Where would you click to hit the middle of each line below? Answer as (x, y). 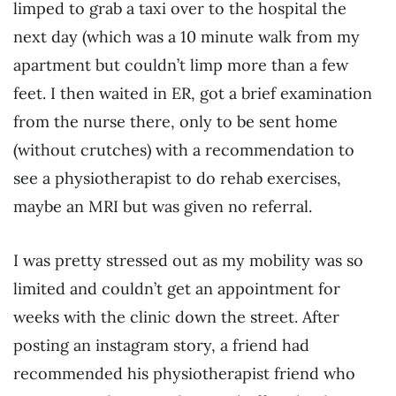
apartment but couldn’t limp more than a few (181, 65)
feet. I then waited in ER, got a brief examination (193, 93)
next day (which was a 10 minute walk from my (187, 36)
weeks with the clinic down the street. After (176, 317)
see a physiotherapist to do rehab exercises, (177, 178)
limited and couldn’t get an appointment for (177, 289)
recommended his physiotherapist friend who (184, 374)
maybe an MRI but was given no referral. (163, 206)
